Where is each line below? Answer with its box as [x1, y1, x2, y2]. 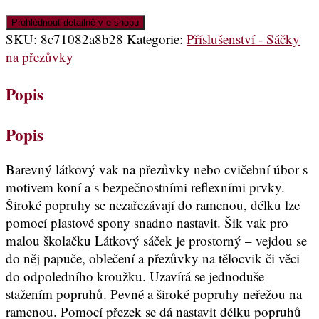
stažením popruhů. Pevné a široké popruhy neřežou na [6, 284, 302, 303]
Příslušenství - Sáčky [187, 29, 300, 48]
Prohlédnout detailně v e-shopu [11, 16, 139, 28]
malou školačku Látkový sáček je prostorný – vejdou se [6, 231, 307, 249]
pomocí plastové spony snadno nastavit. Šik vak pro [6, 213, 288, 231]
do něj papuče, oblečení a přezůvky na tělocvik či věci [6, 249, 300, 267]
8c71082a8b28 [41, 29, 123, 48]
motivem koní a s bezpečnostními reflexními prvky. [6, 177, 285, 196]
